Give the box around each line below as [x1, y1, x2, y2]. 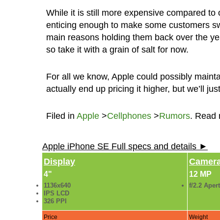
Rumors [159, 110, 190, 121]
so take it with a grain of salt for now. [46, 44, 189, 55]
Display [44, 156, 75, 166]
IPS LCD [44, 189, 69, 197]
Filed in [46, 110, 77, 121]
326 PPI [44, 197, 67, 205]
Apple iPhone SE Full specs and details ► [42, 141, 208, 151]
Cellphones [107, 110, 151, 121]
